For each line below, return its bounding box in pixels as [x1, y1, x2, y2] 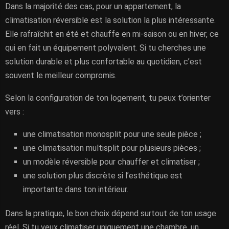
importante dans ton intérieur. [23, 185, 128, 194]
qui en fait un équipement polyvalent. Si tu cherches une [5, 43, 206, 53]
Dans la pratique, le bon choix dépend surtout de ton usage [5, 209, 216, 218]
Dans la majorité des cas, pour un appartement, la [5, 2, 181, 11]
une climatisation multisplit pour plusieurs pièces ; [23, 143, 201, 153]
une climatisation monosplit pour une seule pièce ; [23, 129, 201, 139]
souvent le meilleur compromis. [5, 71, 117, 80]
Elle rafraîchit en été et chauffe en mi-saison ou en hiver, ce [5, 29, 219, 39]
